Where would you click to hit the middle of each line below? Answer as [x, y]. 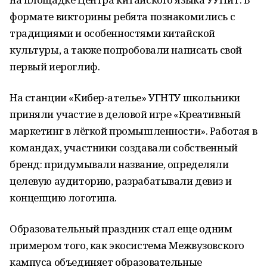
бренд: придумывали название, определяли [119, 164]
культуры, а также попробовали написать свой [126, 50]
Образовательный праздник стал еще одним [121, 229]
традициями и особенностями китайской [112, 33]
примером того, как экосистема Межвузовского [127, 245]
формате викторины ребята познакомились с [122, 16]
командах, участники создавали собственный [124, 148]
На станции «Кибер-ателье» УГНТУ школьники [125, 97]
